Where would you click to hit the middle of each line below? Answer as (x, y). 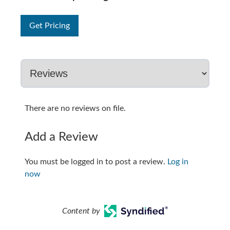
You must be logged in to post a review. (96, 162)
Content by (81, 211)
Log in (178, 162)
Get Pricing (50, 26)
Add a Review (61, 137)
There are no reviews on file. (75, 108)
